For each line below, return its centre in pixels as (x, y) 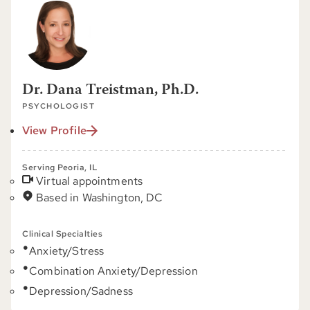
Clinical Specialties (62, 234)
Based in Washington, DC (100, 198)
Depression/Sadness (81, 291)
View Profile (54, 130)
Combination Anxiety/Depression (113, 271)
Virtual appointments (90, 181)
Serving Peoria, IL (60, 167)
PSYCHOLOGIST (58, 106)
